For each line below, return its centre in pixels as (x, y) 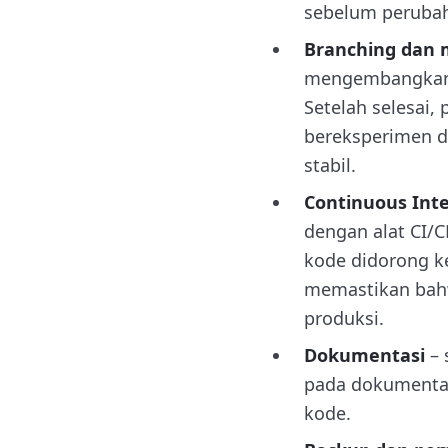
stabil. (330, 165)
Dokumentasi (364, 355)
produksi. (344, 318)
